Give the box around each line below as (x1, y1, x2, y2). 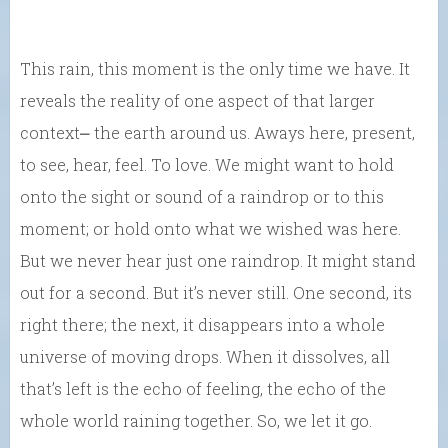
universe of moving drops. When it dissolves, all (20, 345, 390, 367)
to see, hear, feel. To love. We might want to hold (20, 153, 394, 175)
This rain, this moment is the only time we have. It (20, 57, 410, 79)
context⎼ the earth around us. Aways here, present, (20, 121, 415, 143)
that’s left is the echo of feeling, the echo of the (20, 377, 386, 399)
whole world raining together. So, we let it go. (20, 409, 372, 431)
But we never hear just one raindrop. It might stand (20, 249, 416, 271)
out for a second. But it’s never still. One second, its (20, 281, 412, 303)
